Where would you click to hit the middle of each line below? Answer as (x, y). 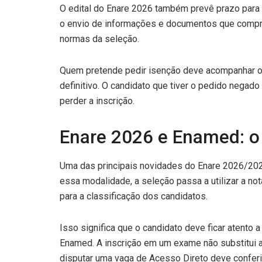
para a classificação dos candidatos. (134, 196)
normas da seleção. (99, 39)
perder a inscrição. (97, 101)
